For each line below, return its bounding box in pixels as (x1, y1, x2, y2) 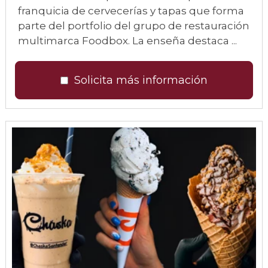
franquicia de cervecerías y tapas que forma (18, 5, 244, 17)
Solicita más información (74, 74, 208, 87)
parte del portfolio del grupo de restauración (18, 20, 249, 32)
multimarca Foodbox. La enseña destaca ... (18, 35, 237, 47)
